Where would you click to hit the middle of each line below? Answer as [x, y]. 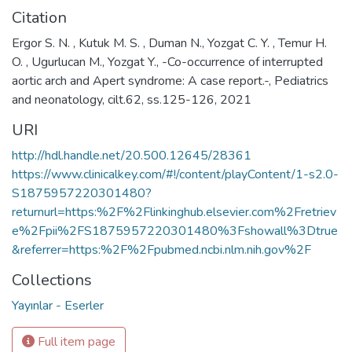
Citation [39, 18]
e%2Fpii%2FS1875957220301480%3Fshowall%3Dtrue [175, 231]
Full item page [75, 342]
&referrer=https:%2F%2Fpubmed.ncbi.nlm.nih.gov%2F [161, 250]
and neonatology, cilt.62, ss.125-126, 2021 [132, 100]
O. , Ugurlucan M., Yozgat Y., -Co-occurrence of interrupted [167, 62]
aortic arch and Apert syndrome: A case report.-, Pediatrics [170, 81]
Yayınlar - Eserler [58, 306]
